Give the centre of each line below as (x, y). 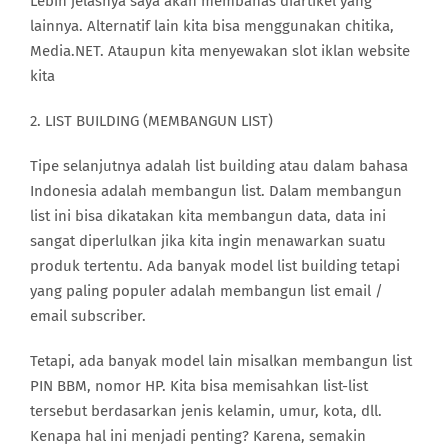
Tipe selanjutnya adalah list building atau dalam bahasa (219, 165)
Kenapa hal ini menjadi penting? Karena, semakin (198, 435)
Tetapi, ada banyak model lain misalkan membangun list (221, 360)
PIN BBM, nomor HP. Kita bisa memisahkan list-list (199, 385)
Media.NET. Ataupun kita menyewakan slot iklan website (220, 50)
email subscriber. (88, 315)
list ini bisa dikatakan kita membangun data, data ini (208, 215)
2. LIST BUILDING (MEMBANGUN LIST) (151, 120)
